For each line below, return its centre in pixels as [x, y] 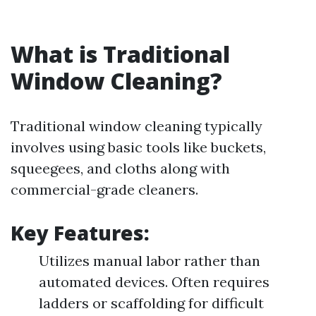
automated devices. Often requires [154, 282]
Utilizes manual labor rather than [150, 261]
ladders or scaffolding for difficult [151, 303]
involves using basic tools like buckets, [138, 147]
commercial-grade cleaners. [104, 189]
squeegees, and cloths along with [120, 168]
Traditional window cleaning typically [136, 126]
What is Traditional [120, 54]
